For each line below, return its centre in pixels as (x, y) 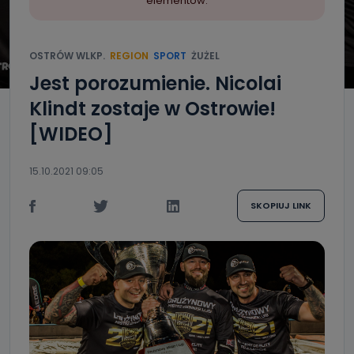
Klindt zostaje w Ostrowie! (153, 109)
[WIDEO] (71, 134)
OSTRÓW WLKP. (67, 56)
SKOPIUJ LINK (281, 205)
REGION (129, 56)
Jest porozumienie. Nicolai (155, 83)
